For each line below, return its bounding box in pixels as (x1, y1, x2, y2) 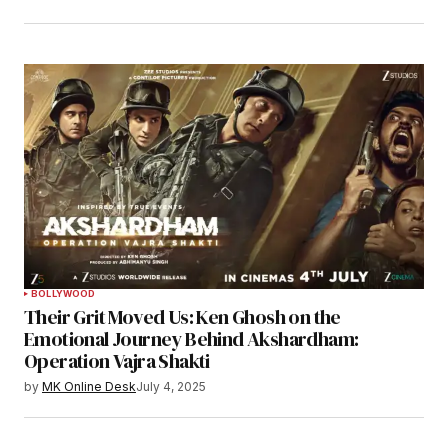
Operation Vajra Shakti (24, 347, 210, 375)
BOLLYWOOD (31, 288, 96, 299)
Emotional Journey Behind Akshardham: (24, 325, 359, 353)
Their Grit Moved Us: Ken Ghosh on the (24, 303, 341, 331)
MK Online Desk (42, 379, 136, 394)
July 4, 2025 (136, 379, 206, 394)
